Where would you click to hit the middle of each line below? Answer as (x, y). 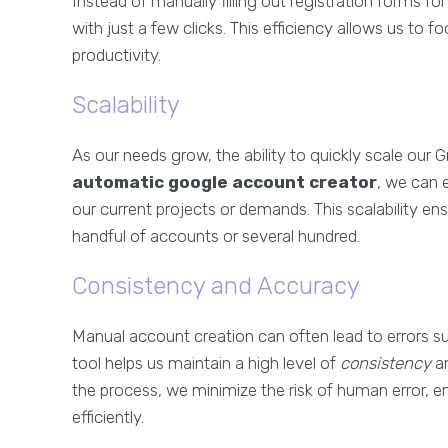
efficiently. (108, 417)
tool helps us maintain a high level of (206, 363)
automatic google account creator (224, 182)
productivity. (116, 55)
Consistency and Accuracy (216, 286)
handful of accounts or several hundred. (216, 236)
